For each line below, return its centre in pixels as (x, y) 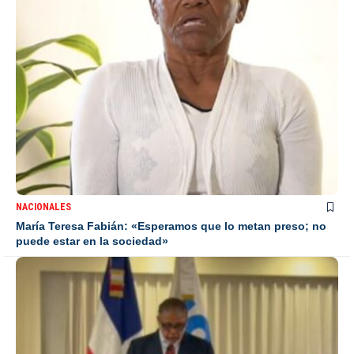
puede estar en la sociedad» (92, 241)
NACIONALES (43, 207)
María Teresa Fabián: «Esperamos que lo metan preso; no (171, 226)
